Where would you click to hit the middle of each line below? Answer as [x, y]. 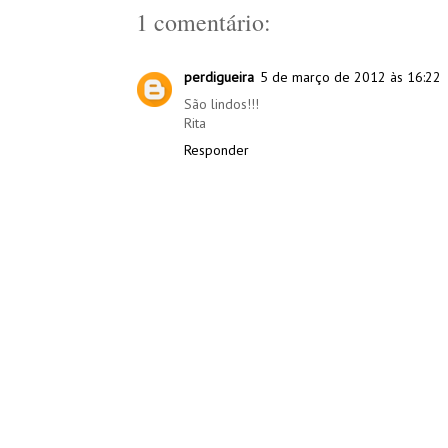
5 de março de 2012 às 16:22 [350, 76]
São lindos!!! [221, 103]
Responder [216, 149]
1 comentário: [203, 21]
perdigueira [219, 76]
